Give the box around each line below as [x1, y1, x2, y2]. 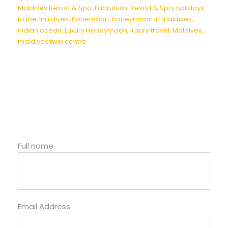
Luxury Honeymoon [65, 25, 127, 36]
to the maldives [18, 14, 69, 24]
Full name [18, 140, 53, 152]
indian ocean [18, 25, 62, 36]
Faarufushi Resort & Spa [95, 3, 173, 13]
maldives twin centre [18, 37, 87, 47]
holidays [176, 3, 204, 13]
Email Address [18, 201, 70, 212]
